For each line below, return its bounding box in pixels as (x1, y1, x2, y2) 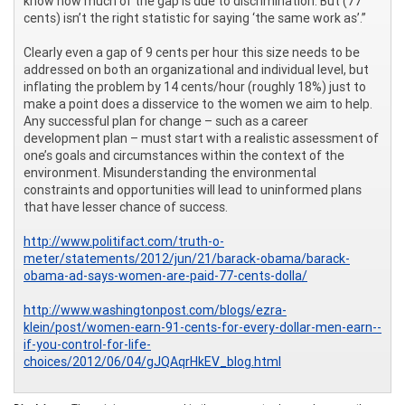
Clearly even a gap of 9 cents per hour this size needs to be (24, 43, 360, 61)
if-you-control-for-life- (24, 335, 151, 353)
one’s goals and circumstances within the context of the (24, 146, 344, 164)
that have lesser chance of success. (24, 198, 228, 215)
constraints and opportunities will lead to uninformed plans (24, 181, 362, 198)
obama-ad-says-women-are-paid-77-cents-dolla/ (24, 267, 307, 284)
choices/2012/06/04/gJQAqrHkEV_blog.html (24, 353, 281, 370)
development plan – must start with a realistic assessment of (24, 129, 379, 146)
